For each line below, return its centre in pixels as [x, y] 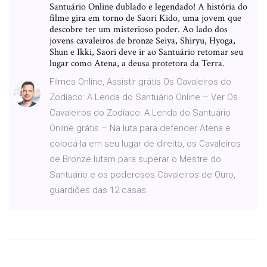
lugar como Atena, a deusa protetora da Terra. [137, 63]
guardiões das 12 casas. [99, 190]
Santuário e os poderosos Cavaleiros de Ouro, [142, 174]
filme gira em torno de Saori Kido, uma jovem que [145, 18]
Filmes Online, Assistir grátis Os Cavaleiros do [140, 81]
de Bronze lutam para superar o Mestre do [135, 159]
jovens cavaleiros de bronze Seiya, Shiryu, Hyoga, [142, 41]
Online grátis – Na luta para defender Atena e [140, 128]
